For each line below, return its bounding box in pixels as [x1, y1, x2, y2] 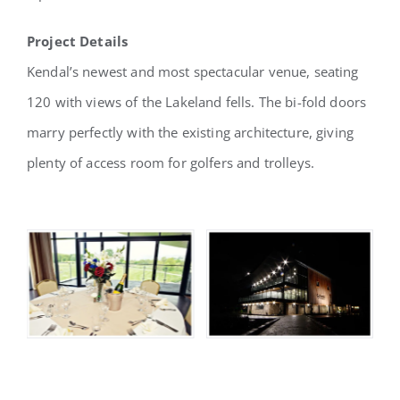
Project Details [26, 32, 129, 50]
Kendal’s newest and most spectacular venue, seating [26, 62, 359, 80]
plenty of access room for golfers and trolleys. [26, 154, 315, 171]
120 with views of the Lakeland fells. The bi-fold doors [26, 93, 367, 111]
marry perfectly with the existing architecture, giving [26, 123, 354, 141]
